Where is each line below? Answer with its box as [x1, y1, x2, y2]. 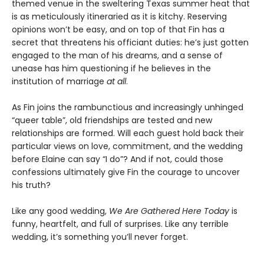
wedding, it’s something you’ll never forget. [12, 230, 188, 243]
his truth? [12, 179, 51, 191]
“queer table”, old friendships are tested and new [12, 114, 212, 126]
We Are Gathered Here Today [109, 204, 232, 217]
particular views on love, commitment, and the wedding [12, 140, 243, 152]
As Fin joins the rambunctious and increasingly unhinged [12, 101, 243, 113]
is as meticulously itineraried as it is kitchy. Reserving [12, 10, 227, 22]
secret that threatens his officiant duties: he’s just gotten [12, 36, 249, 48]
